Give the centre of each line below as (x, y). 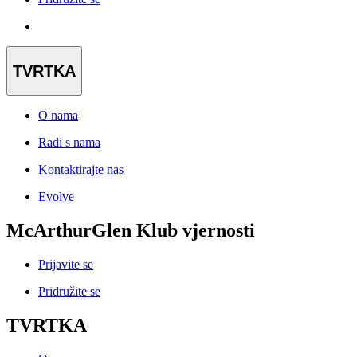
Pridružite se (69, 292)
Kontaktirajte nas (81, 170)
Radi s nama (69, 143)
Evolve (56, 197)
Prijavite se (66, 265)
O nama (58, 116)
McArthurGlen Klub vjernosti (131, 231)
